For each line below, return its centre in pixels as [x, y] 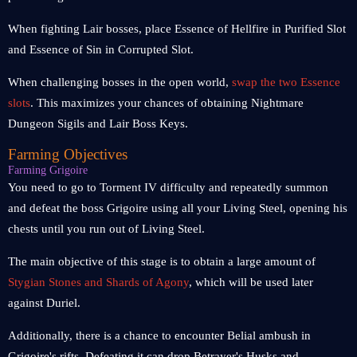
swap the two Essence [286, 82]
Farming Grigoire [48, 170]
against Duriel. [44, 303]
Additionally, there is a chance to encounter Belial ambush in [159, 335]
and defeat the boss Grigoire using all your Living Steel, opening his [178, 208]
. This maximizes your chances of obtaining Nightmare [167, 103]
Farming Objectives [68, 154]
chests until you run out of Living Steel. [106, 229]
